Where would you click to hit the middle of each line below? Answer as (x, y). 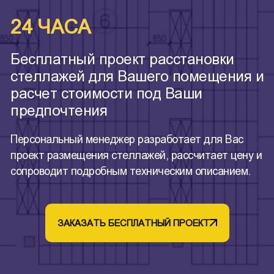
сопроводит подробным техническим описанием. (131, 171)
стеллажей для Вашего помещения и (137, 76)
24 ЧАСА (50, 27)
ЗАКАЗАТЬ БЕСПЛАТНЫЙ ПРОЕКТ (133, 223)
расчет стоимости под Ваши (106, 93)
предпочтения (59, 110)
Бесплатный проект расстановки (122, 59)
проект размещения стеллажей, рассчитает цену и (136, 155)
